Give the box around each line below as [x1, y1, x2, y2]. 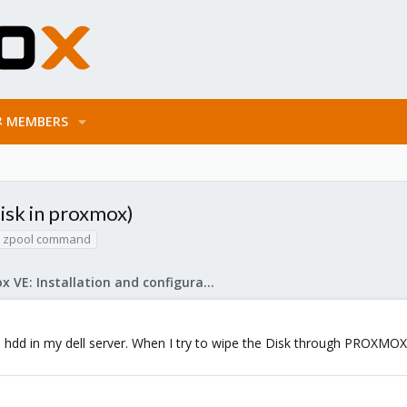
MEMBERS [5, 113, 68, 130]
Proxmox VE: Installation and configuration [203, 273, 214, 291]
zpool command [3, 231, 91, 247]
